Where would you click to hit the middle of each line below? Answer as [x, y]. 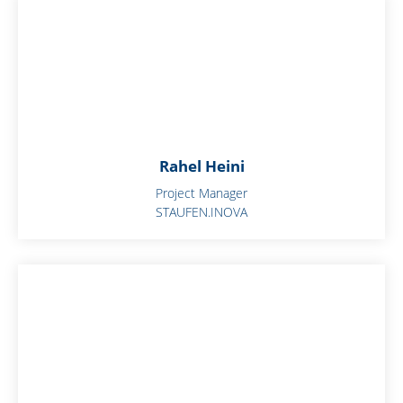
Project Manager [201, 193]
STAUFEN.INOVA [201, 212]
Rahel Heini [201, 166]
